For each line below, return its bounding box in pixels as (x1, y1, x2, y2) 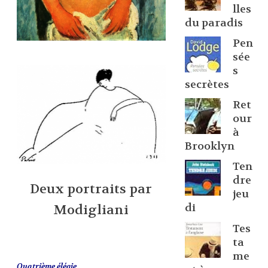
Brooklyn (184, 139, 234, 154)
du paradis (184, 16, 243, 30)
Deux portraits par (30, 181, 153, 198)
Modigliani (53, 202, 129, 219)
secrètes (184, 77, 229, 92)
